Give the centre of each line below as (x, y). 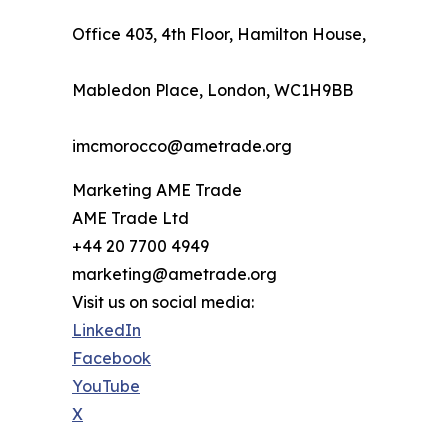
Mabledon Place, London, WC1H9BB (212, 90)
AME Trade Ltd (130, 218)
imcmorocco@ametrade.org (182, 146)
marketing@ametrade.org (174, 274)
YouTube (106, 386)
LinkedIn (106, 330)
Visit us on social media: (163, 302)
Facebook (111, 358)
